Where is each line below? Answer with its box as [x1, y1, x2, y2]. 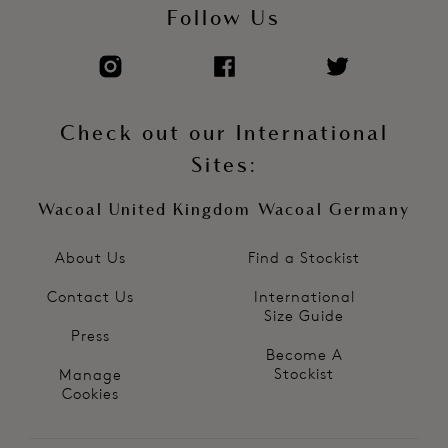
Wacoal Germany [258, 200, 411, 219]
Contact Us [46, 286, 134, 306]
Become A [265, 344, 343, 364]
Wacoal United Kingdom [37, 200, 251, 219]
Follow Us [167, 6, 281, 31]
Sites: [190, 153, 258, 178]
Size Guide [264, 305, 344, 325]
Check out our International [59, 121, 389, 146]
